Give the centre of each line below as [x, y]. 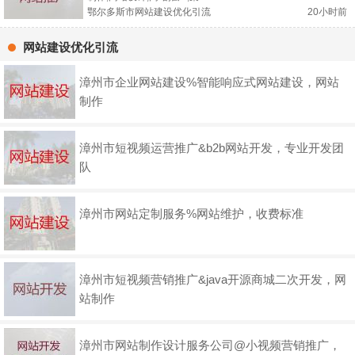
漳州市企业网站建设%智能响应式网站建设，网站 [209, 82]
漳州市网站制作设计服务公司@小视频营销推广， [210, 345]
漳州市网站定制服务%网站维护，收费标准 [191, 214]
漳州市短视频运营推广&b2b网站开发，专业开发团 [212, 148]
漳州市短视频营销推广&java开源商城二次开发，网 [213, 280]
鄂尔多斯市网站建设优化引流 [149, 12]
